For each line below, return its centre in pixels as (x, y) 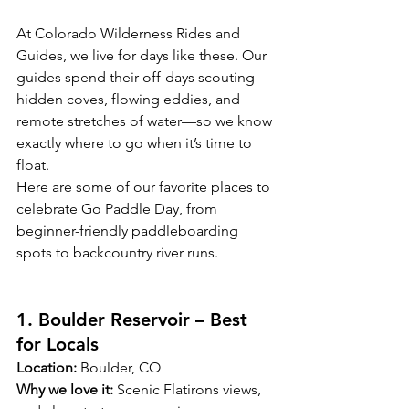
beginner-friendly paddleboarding (129, 231)
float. (33, 165)
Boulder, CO (119, 368)
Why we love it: (65, 390)
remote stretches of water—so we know (146, 121)
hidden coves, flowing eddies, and (130, 100)
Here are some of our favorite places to (145, 187)
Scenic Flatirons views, (189, 390)
